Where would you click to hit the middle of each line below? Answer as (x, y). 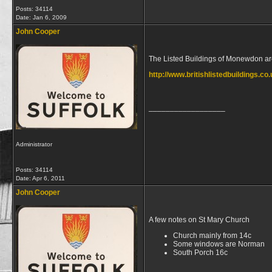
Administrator (34, 144)
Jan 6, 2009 (50, 17)
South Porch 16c (200, 253)
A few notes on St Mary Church (199, 220)
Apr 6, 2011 (49, 178)
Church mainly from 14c (212, 236)
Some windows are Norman (219, 244)
